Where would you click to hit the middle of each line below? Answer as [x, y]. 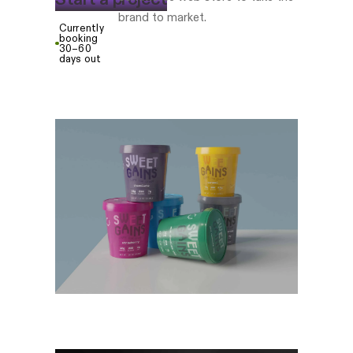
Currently [81, 27]
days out [80, 58]
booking [78, 37]
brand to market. [162, 17]
